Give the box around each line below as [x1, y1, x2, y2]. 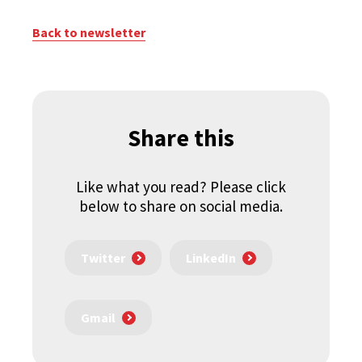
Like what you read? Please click [76, 177, 286, 196]
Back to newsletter [32, 24, 145, 40]
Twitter [81, 250, 125, 267]
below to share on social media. [79, 196, 283, 216]
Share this [128, 123, 234, 153]
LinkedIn [186, 250, 236, 267]
